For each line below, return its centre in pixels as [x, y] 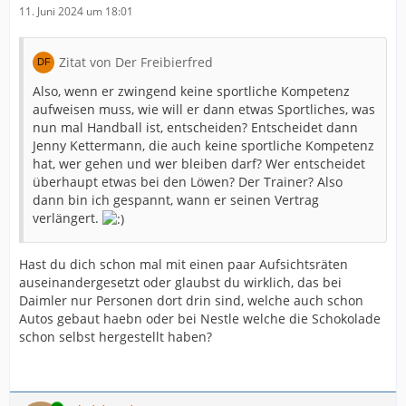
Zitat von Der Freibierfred [136, 62]
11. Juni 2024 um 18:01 [76, 11]
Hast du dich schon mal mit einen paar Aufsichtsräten [184, 264]
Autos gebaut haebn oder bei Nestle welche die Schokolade [200, 319]
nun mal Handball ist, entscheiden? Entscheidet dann [195, 127]
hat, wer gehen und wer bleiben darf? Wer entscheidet [199, 163]
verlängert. [68, 217]
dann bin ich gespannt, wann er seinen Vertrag [176, 199]
